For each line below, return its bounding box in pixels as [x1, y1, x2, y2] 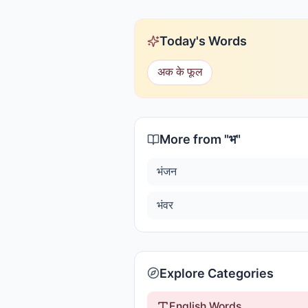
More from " [159, 132, 229, 146]
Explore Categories [159, 265, 274, 280]
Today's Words [159, 34, 247, 48]
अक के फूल [157, 65, 203, 79]
